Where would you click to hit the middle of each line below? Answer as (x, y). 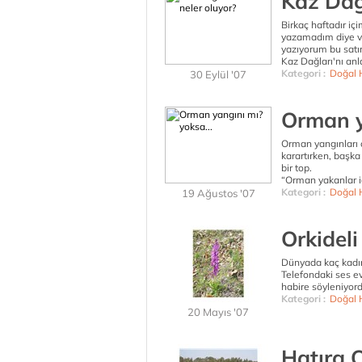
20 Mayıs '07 (218, 312)
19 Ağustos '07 (218, 193)
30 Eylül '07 (218, 74)
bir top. (297, 168)
